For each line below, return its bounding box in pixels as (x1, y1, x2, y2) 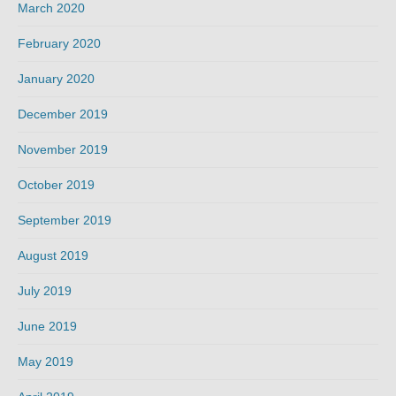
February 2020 (18, 36, 101, 51)
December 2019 (18, 107, 108, 122)
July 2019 (18, 284, 72, 299)
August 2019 (18, 248, 88, 263)
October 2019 (18, 178, 95, 193)
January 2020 (18, 72, 95, 87)
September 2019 (18, 213, 111, 228)
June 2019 (18, 319, 77, 334)
